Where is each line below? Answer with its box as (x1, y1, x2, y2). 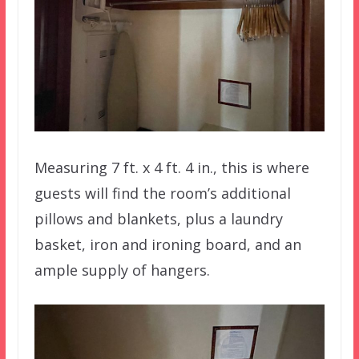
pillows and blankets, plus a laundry (34, 209, 283, 229)
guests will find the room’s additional (34, 184, 291, 204)
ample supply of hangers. (34, 260, 210, 280)
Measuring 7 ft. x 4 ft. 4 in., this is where (34, 158, 309, 178)
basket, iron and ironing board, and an (34, 235, 301, 255)
